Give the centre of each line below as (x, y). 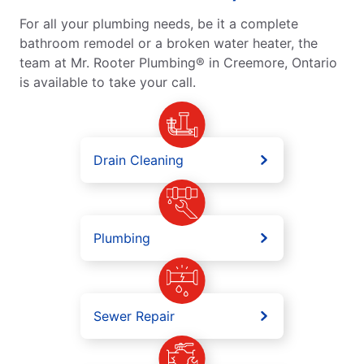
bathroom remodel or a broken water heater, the (169, 43)
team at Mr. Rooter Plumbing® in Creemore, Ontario (178, 63)
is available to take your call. (108, 82)
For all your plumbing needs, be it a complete (159, 24)
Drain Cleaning (139, 160)
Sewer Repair (134, 316)
